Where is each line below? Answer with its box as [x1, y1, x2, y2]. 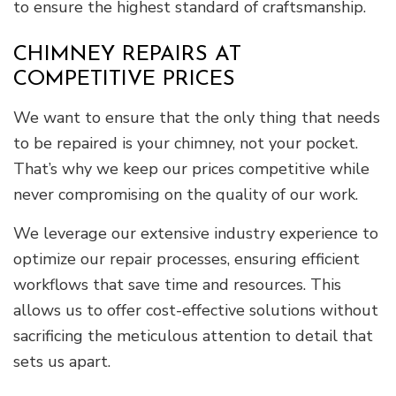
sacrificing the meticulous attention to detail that [13, 324, 373, 346]
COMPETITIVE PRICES [13, 68, 235, 90]
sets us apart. [13, 350, 110, 372]
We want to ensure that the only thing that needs [13, 106, 380, 128]
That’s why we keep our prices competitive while [13, 157, 369, 179]
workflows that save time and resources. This [13, 273, 341, 295]
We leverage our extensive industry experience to [13, 222, 378, 244]
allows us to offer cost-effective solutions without [13, 299, 378, 321]
